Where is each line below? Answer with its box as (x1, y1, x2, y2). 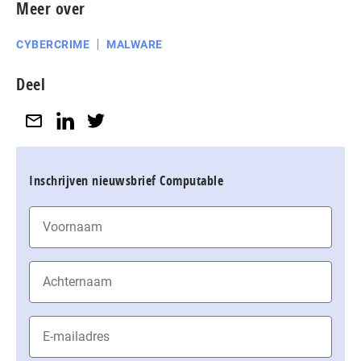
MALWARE (106, 38, 163, 51)
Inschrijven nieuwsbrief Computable (29, 171, 223, 189)
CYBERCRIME (16, 38, 89, 51)
